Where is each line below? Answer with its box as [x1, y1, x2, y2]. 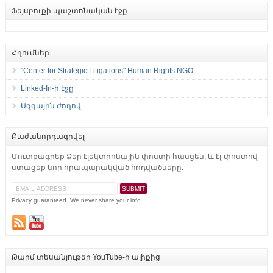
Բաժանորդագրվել [11, 132, 85, 141]
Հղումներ [11, 49, 49, 58]
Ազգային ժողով [20, 102, 81, 111]
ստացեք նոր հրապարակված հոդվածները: [11, 163, 183, 172]
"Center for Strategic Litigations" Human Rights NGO [20, 66, 193, 76]
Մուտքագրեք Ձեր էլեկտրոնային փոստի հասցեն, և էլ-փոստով [11, 152, 258, 161]
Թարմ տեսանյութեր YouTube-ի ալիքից [11, 253, 160, 262]
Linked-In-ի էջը [20, 84, 74, 93]
